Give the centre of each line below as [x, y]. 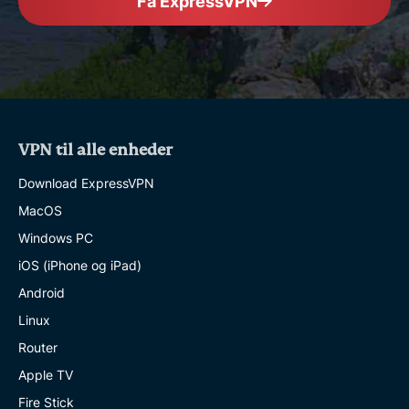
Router [38, 347]
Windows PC [56, 237]
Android [42, 292]
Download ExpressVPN [86, 183]
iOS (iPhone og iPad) [80, 265]
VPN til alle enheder [95, 150]
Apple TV [46, 374]
